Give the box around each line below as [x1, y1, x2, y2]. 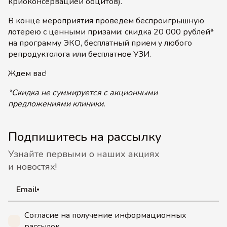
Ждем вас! [8, 68, 47, 79]
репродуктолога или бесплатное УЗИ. [8, 49, 151, 60]
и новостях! [8, 161, 57, 173]
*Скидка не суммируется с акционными [8, 87, 158, 98]
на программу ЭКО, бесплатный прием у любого [8, 37, 192, 49]
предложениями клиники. [8, 98, 105, 109]
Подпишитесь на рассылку [8, 129, 162, 145]
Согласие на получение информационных [24, 210, 186, 221]
